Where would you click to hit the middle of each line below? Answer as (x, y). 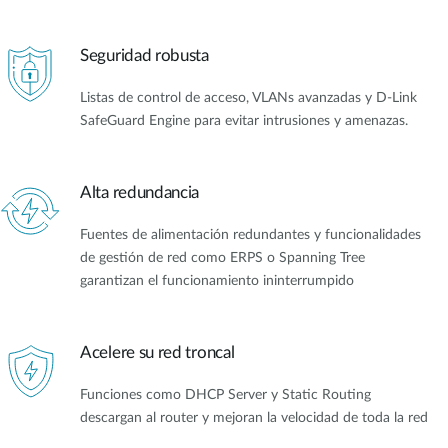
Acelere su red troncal (157, 353)
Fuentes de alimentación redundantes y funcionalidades (250, 234)
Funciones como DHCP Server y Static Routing (225, 395)
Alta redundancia (140, 192)
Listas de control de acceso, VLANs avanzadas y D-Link (248, 97)
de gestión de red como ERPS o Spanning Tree (222, 257)
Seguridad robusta (144, 55)
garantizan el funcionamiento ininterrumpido (217, 280)
